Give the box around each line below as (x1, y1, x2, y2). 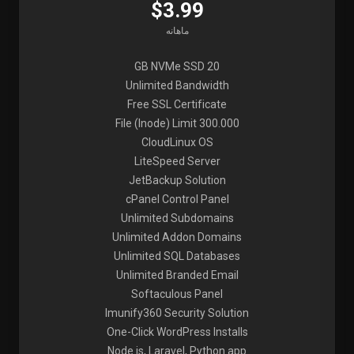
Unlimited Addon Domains (112, 231, 242, 243)
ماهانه (165, 25, 189, 36)
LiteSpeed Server (134, 155, 220, 168)
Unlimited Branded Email (115, 269, 239, 281)
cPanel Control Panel (125, 193, 229, 205)
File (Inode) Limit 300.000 (115, 117, 239, 130)
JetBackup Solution (128, 174, 226, 186)
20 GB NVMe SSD (207, 60, 220, 73)
